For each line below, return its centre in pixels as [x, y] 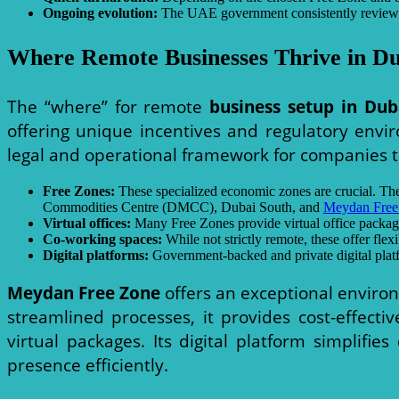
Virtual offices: [87, 223]
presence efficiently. [88, 365]
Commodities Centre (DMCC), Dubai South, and [183, 207]
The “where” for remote [109, 106]
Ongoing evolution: [100, 13]
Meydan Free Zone [84, 293]
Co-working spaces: [102, 239]
